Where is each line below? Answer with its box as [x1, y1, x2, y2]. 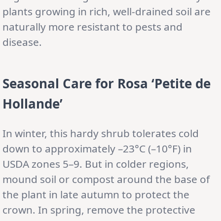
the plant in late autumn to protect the [2, 187, 189, 201]
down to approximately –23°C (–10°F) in [2, 141, 192, 155]
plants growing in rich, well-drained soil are [2, 4, 211, 18]
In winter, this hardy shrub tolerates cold [2, 126, 199, 140]
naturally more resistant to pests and [2, 19, 183, 34]
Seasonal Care [2, 74, 92, 92]
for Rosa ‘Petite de [92, 74, 211, 92]
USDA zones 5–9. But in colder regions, [2, 156, 189, 171]
